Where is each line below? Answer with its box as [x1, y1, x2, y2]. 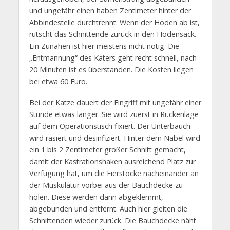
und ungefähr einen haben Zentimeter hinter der [29, 6, 191, 16]
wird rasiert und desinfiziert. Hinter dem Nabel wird [29, 132, 200, 143]
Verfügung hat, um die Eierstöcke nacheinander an [29, 168, 199, 178]
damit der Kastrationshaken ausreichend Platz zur [29, 156, 196, 166]
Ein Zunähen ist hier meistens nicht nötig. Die [29, 41, 179, 51]
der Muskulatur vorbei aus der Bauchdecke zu [29, 180, 183, 190]
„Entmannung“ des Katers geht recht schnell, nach [29, 53, 197, 63]
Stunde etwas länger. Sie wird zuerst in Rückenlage [29, 109, 199, 119]
